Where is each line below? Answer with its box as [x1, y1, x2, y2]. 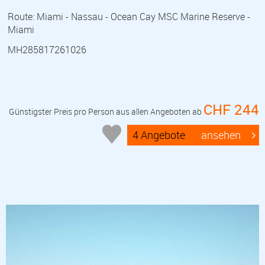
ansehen [201, 128, 241, 143]
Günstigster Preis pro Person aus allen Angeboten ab [9, 105, 203, 117]
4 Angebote [132, 128, 186, 143]
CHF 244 [203, 99, 259, 119]
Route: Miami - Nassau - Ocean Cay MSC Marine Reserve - [8, 9, 250, 23]
